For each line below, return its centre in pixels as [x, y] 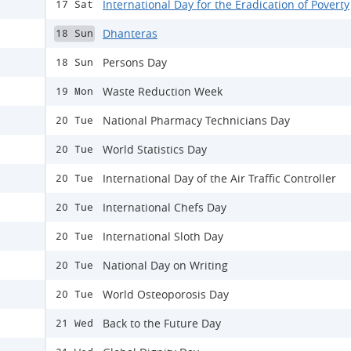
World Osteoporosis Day [166, 294]
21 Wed [74, 323]
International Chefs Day [165, 207]
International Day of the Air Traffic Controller [219, 178]
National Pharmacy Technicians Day [196, 120]
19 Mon [74, 91]
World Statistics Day [155, 149]
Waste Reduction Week [163, 91]
